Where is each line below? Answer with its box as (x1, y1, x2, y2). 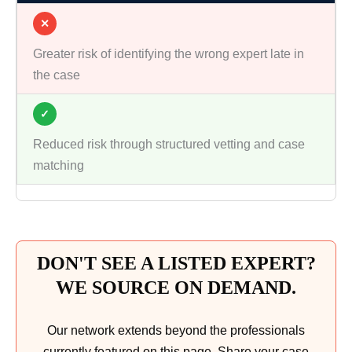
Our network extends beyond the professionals (47, 324, 305, 338)
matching (33, 159, 84, 173)
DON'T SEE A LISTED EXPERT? (36, 253, 316, 274)
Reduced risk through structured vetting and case (33, 137, 305, 152)
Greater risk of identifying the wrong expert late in (33, 47, 304, 61)
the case (33, 68, 80, 82)
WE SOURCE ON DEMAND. (56, 277, 296, 299)
